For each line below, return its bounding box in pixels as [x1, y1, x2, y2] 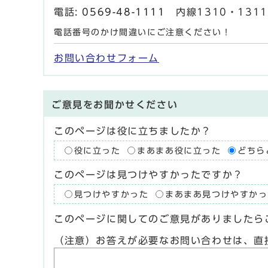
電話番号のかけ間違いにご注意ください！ [54, 28, 232, 36]
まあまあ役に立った [137, 146, 221, 155]
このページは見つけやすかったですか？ [54, 169, 243, 179]
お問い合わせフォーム [54, 53, 159, 63]
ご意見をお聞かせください [51, 99, 178, 109]
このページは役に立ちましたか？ [54, 126, 212, 136]
